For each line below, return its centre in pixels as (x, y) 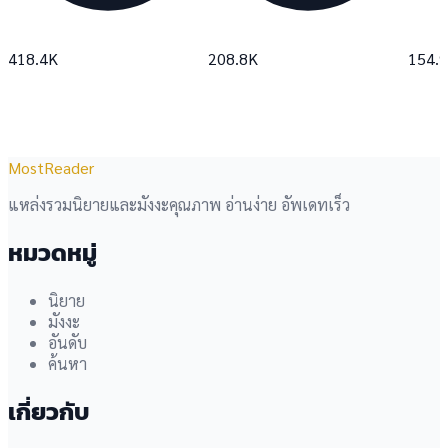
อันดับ (67, 342)
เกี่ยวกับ (48, 411)
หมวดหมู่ (52, 252)
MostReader (51, 167)
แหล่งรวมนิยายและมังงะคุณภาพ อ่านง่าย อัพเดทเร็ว (179, 204)
